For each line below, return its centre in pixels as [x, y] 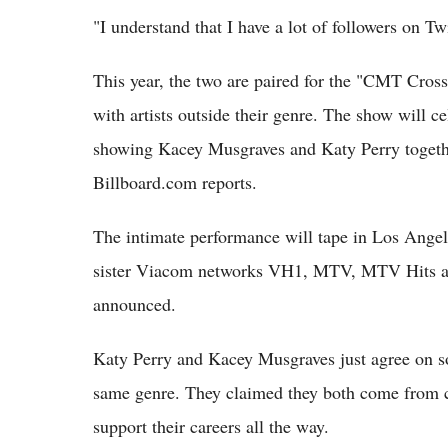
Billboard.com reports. [175, 182]
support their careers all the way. [211, 426]
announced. [134, 304]
